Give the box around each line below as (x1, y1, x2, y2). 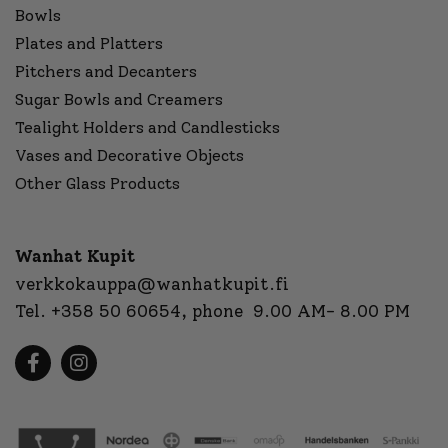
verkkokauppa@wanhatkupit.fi (15, 273, 289, 294)
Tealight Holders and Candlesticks (15, 117, 280, 137)
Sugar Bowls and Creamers (15, 89, 223, 109)
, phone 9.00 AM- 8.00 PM (181, 300, 410, 321)
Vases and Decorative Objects (15, 145, 244, 165)
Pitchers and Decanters (15, 61, 197, 81)
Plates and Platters (15, 33, 163, 53)
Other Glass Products (15, 173, 180, 193)
